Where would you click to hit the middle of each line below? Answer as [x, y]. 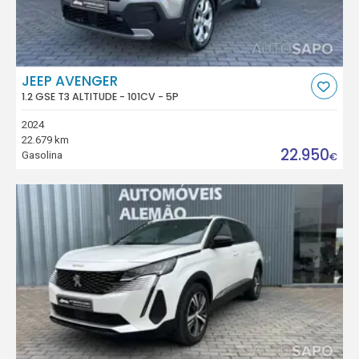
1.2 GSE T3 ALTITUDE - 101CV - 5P [101, 97]
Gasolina [42, 155]
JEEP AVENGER [70, 81]
